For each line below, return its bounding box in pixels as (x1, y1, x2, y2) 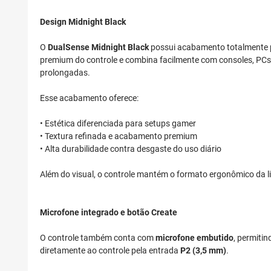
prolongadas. (40, 68, 90, 78)
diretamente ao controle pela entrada (40, 246, 180, 256)
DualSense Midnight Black (48, 42, 149, 53)
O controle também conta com (40, 233, 155, 243)
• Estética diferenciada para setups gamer (40, 119, 196, 129)
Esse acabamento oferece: (40, 93, 139, 103)
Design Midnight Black (40, 17, 126, 27)
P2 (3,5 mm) (180, 246, 226, 256)
